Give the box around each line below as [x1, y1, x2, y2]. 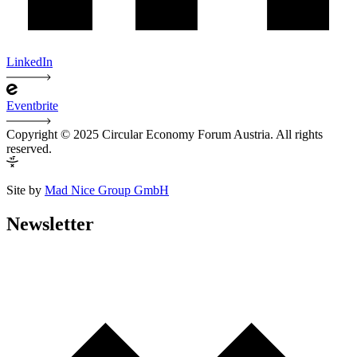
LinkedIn [6, 55, 53, 69]
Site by [6, 183, 45, 198]
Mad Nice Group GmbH [45, 183, 169, 198]
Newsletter [6, 214, 94, 235]
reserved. [6, 142, 52, 156]
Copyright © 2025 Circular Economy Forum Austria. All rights [6, 127, 323, 142]
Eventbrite [6, 99, 58, 113]
